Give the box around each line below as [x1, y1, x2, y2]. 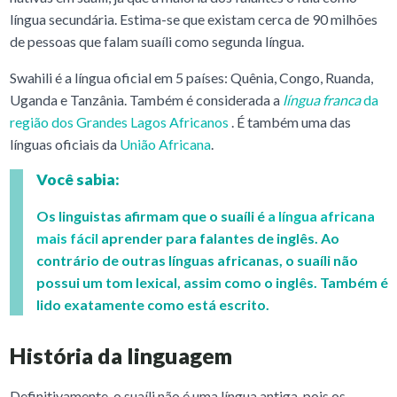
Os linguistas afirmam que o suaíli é [35, 207, 268, 225]
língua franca [282, 91, 361, 109]
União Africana [119, 136, 211, 153]
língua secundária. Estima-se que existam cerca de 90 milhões [9, 11, 378, 28]
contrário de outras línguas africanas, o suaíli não [35, 252, 358, 269]
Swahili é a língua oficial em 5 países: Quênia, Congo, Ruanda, [9, 69, 373, 87]
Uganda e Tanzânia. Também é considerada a [9, 91, 283, 109]
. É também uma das [228, 113, 351, 131]
